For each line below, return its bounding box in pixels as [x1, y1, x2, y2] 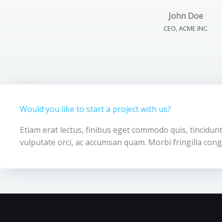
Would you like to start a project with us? [20, 104, 171, 114]
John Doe [168, 10, 203, 21]
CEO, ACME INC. [163, 24, 209, 33]
